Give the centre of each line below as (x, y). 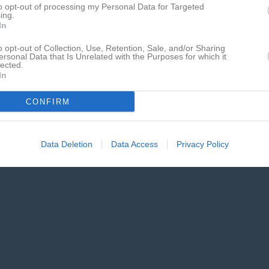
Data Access (134, 144)
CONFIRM (48, 101)
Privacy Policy (202, 144)
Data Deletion (66, 144)
